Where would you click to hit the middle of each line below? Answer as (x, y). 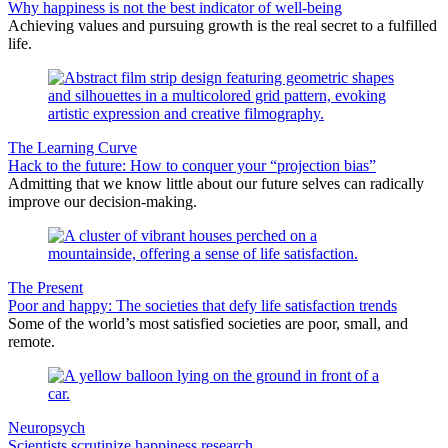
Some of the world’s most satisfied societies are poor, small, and (208, 323)
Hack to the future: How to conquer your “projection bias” (192, 165)
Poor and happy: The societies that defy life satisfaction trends (202, 305)
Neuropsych (46, 427)
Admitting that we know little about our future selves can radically (216, 183)
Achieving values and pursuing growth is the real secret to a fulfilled (222, 25)
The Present (45, 287)
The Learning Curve (72, 147)
